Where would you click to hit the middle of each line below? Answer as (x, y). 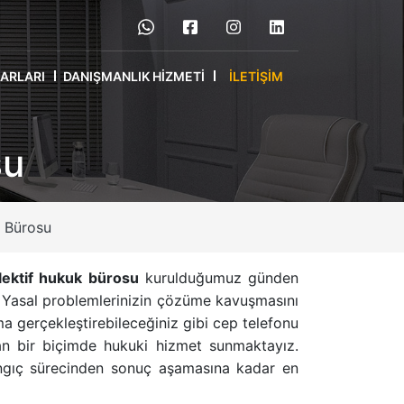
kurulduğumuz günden (219, 278)
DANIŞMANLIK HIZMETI (134, 76)
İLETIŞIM (256, 76)
